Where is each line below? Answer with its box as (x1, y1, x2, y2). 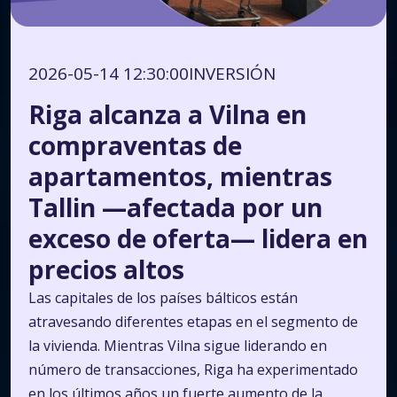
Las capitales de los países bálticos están (28, 288, 298, 307)
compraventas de (28, 128, 242, 162)
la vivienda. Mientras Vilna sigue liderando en (28, 336, 327, 355)
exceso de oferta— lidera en (28, 222, 368, 255)
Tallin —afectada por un (28, 191, 323, 224)
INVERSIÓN (189, 62, 276, 85)
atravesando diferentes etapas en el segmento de (28, 312, 358, 331)
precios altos (28, 253, 184, 286)
